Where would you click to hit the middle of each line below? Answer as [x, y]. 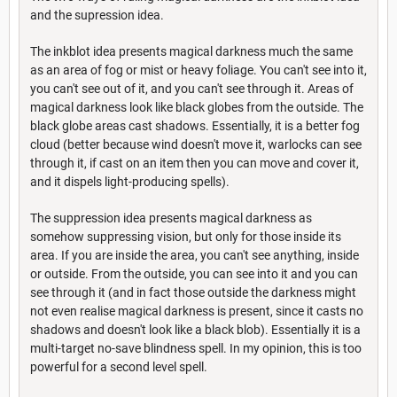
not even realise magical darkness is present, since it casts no [197, 311]
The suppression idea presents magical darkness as [171, 218]
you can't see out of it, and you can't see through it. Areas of [192, 89]
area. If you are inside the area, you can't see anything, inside [195, 256]
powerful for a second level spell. [119, 367]
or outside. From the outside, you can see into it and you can [194, 274]
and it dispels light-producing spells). [130, 182]
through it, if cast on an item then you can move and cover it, [195, 163]
